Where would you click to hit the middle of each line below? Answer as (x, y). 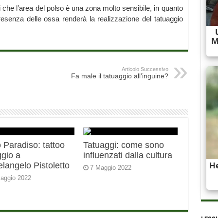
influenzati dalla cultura (128, 155)
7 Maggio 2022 (111, 168)
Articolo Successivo (145, 69)
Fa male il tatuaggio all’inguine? (119, 76)
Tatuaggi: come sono (124, 145)
